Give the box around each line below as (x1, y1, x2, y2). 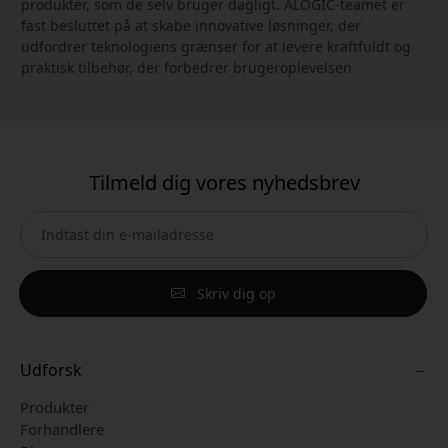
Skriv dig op (192, 283, 276, 303)
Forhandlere (20, 418, 104, 439)
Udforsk (20, 358, 82, 381)
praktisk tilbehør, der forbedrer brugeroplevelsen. (21, 57, 356, 77)
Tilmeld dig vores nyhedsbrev (88, 168, 360, 196)
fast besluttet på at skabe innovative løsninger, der (21, 15, 361, 35)
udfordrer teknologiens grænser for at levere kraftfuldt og (21, 36, 411, 56)
